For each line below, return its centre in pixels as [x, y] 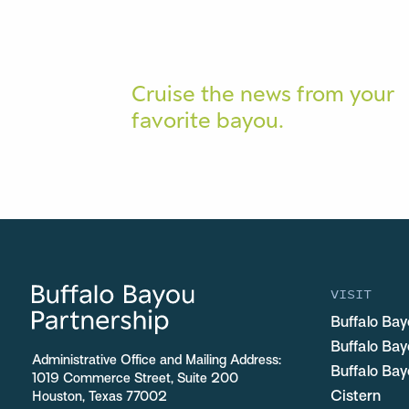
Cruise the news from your [263, 93]
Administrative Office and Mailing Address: [157, 362]
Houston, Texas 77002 [100, 398]
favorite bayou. [208, 120]
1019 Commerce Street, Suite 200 [135, 380]
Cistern [356, 397]
